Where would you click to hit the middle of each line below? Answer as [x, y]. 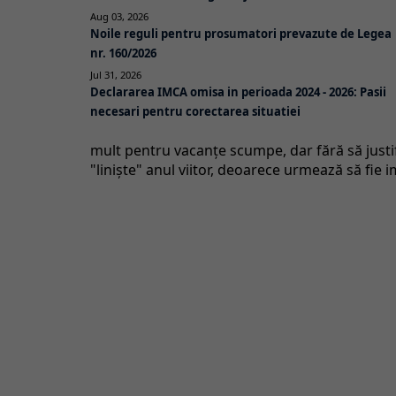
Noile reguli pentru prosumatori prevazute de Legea [241, 33]
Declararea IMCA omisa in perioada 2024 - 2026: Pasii [238, 91]
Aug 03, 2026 [119, 16]
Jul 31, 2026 [116, 74]
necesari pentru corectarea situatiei [195, 111]
